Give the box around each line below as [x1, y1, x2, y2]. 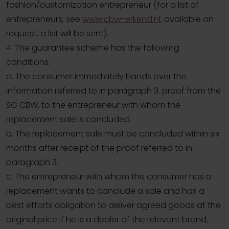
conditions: [6, 56, 50, 68]
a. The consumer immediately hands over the [6, 71, 187, 83]
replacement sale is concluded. [6, 113, 131, 126]
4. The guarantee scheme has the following [6, 42, 179, 54]
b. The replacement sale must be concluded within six [6, 128, 219, 140]
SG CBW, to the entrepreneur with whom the [6, 99, 180, 111]
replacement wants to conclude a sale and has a [6, 185, 204, 197]
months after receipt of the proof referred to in [6, 142, 192, 154]
